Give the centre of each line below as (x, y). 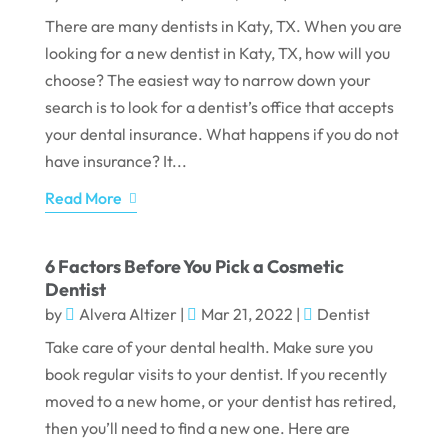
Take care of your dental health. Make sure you (208, 347)
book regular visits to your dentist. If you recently (215, 374)
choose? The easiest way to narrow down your (207, 80)
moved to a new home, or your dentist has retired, (220, 401)
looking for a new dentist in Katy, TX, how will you (217, 53)
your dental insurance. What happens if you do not (221, 134)
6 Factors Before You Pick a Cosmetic (194, 267)
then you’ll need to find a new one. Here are (197, 428)
